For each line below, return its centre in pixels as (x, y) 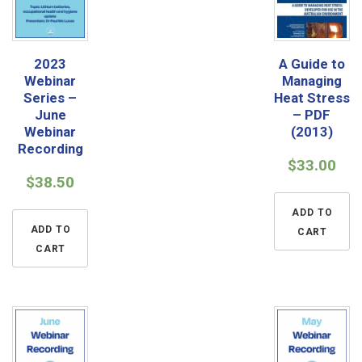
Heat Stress (311, 98)
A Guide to (311, 64)
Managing (311, 81)
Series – (51, 98)
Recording (50, 149)
